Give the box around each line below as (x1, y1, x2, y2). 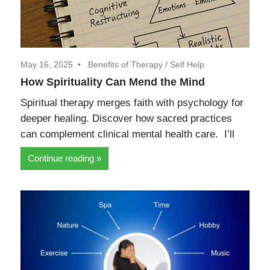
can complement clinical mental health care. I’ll (20, 128, 234, 140)
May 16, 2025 (20, 59, 73, 69)
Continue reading (28, 153, 94, 164)
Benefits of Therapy (88, 59, 163, 69)
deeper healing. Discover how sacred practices (20, 112, 232, 124)
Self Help (170, 59, 204, 69)
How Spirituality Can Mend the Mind (20, 75, 208, 88)
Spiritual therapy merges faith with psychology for (20, 96, 243, 108)
